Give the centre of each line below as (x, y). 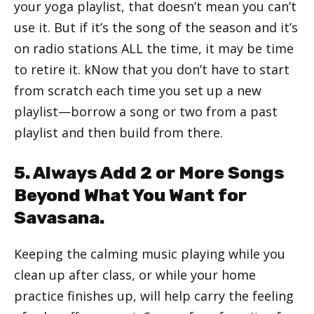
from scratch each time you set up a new (138, 90)
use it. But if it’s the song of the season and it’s (156, 27)
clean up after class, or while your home (135, 274)
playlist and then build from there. (118, 132)
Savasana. (59, 217)
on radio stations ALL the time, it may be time (154, 48)
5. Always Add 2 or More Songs (149, 172)
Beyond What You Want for (130, 195)
